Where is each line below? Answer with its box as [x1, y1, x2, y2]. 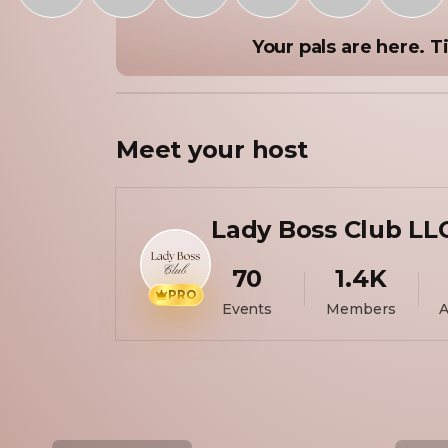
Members [326, 300, 396, 318]
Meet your [116, 135, 252, 164]
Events [221, 300, 273, 318]
